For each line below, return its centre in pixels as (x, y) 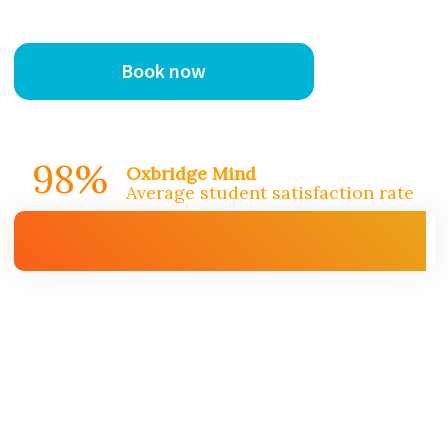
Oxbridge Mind (190, 174)
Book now (163, 71)
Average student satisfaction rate (269, 193)
